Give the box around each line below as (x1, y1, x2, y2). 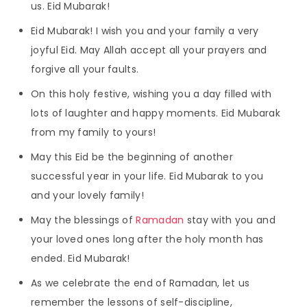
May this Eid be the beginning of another (31, 149, 234, 164)
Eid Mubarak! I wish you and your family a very (31, 23, 259, 38)
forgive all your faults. (31, 62, 139, 76)
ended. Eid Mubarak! (31, 251, 130, 265)
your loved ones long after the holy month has (31, 232, 264, 246)
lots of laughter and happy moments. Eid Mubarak (31, 106, 281, 120)
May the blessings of (31, 212, 136, 227)
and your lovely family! (31, 188, 144, 202)
